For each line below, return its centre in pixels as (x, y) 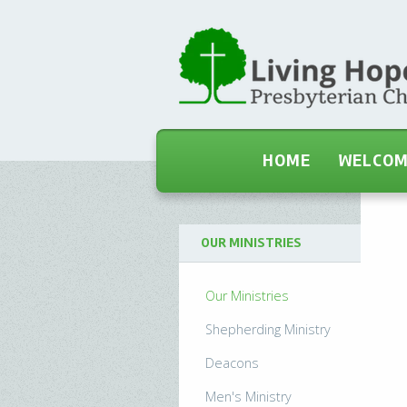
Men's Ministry (249, 396)
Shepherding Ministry (268, 329)
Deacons (233, 362)
